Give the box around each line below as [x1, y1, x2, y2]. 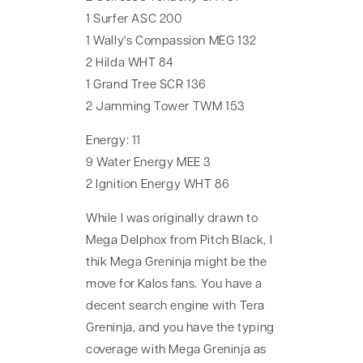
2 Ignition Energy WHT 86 [86, 178, 230, 191]
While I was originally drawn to [86, 212, 258, 225]
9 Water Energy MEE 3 [86, 156, 211, 169]
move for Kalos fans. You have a [86, 278, 263, 291]
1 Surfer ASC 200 [86, 13, 182, 26]
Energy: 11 [86, 135, 141, 147]
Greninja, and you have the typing [86, 322, 275, 335]
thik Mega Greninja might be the [86, 256, 267, 269]
